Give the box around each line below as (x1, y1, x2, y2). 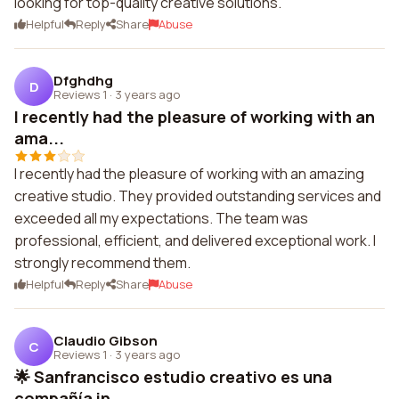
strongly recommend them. (14, 253, 191, 273)
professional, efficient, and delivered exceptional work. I (14, 231, 376, 250)
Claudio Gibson (53, 330, 158, 350)
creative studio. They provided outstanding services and (14, 186, 381, 206)
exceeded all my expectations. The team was (14, 208, 308, 228)
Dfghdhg (53, 70, 113, 90)
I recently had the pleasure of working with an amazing (14, 164, 364, 183)
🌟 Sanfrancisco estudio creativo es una (14, 366, 332, 387)
